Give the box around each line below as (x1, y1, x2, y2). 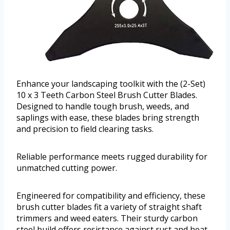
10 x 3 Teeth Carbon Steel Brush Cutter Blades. (16, 89, 197, 101)
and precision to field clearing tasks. (16, 123, 154, 135)
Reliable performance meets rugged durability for (16, 150, 207, 162)
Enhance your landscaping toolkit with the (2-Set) (16, 78, 205, 89)
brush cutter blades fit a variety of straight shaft (16, 201, 202, 213)
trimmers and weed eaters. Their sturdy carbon (16, 212, 198, 224)
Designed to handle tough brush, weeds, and (16, 100, 189, 112)
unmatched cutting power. (16, 162, 117, 174)
